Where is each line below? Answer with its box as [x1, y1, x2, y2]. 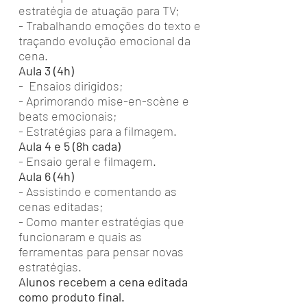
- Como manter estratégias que [19, 214, 184, 229]
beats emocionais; [19, 108, 120, 123]
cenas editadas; [19, 199, 106, 214]
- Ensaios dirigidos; [19, 78, 126, 93]
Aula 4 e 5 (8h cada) [19, 138, 123, 153]
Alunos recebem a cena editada [19, 274, 188, 289]
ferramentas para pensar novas [19, 244, 184, 259]
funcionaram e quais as [19, 229, 142, 244]
